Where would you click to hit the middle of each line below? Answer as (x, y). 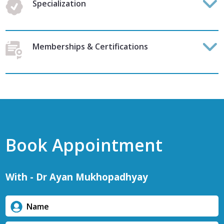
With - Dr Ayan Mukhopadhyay (77, 177)
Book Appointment (84, 145)
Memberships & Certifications (90, 46)
